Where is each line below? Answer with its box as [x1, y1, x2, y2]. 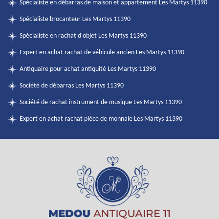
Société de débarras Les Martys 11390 [20, 82, 124, 89]
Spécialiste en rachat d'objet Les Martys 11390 [20, 32, 147, 40]
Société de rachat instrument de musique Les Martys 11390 [20, 99, 182, 106]
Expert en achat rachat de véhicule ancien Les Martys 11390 [20, 49, 184, 56]
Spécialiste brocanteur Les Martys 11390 [20, 16, 131, 23]
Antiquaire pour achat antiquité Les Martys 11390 [20, 66, 156, 73]
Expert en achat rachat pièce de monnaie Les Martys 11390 [20, 115, 182, 123]
